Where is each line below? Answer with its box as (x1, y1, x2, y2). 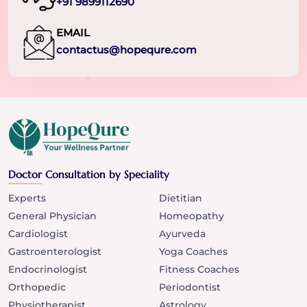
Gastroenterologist (8, 245, 101, 258)
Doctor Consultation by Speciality (8, 168, 169, 182)
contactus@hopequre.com (56, 43, 197, 57)
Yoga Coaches (159, 245, 228, 258)
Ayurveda (159, 228, 206, 241)
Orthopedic (8, 281, 66, 294)
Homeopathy (159, 210, 224, 223)
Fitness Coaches (159, 263, 239, 276)
